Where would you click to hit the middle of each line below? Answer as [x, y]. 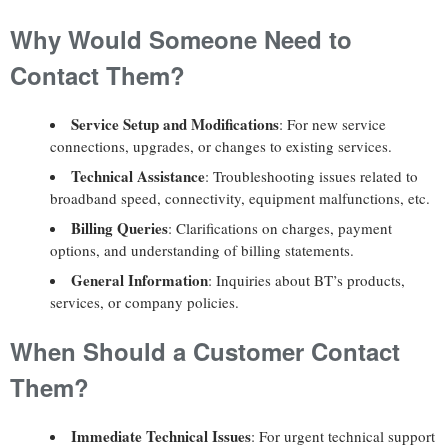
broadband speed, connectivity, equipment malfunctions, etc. [240, 197]
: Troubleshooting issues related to [311, 175]
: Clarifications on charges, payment [280, 227]
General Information [139, 279]
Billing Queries [119, 227]
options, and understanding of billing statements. [202, 249]
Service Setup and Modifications [175, 123]
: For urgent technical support [343, 435]
